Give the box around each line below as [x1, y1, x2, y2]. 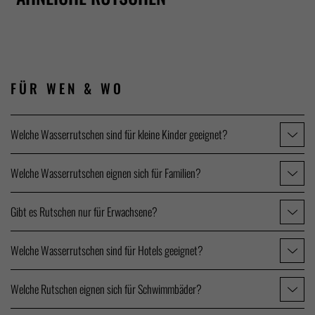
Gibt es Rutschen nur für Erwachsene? [11, 203, 157, 221]
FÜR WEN [11, 78, 77, 99]
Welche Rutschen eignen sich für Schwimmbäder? [11, 281, 202, 298]
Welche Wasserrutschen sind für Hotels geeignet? [11, 242, 203, 259]
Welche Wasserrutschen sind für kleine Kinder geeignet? [11, 126, 228, 143]
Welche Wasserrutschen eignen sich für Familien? [11, 165, 201, 182]
